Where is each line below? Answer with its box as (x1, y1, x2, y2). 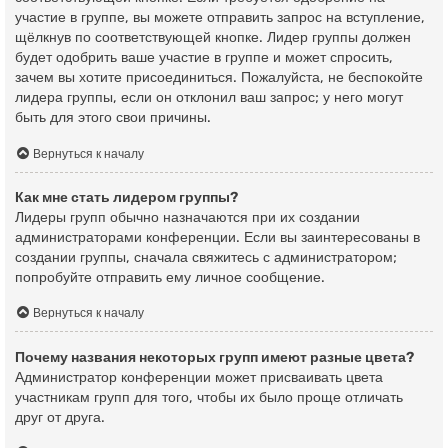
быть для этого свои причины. (15, 109, 211, 127)
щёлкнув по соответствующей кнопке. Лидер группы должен (15, 29, 411, 47)
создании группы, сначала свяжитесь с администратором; (15, 249, 397, 267)
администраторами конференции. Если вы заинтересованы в (15, 229, 420, 247)
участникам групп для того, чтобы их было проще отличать (15, 388, 403, 406)
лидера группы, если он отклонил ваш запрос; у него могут (15, 89, 403, 107)
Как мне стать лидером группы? (15, 189, 238, 207)
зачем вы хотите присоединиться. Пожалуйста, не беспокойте (15, 69, 423, 87)
